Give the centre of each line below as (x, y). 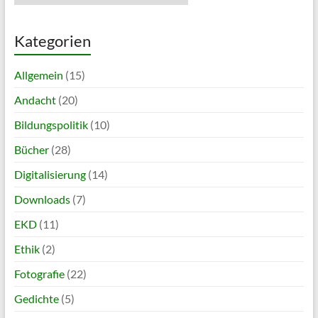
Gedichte (36, 299)
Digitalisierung (50, 175)
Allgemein (38, 75)
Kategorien (52, 41)
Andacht (35, 100)
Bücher (31, 150)
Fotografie (39, 274)
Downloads (42, 199)
